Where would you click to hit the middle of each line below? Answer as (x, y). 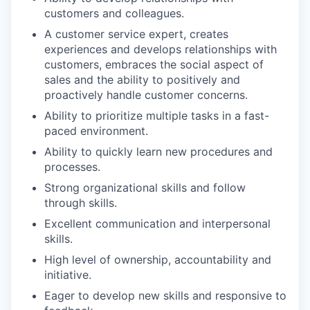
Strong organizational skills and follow (145, 187)
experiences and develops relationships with (161, 49)
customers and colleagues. (114, 13)
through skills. (81, 202)
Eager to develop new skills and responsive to (165, 295)
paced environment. (96, 130)
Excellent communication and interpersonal (157, 223)
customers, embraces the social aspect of (154, 64)
